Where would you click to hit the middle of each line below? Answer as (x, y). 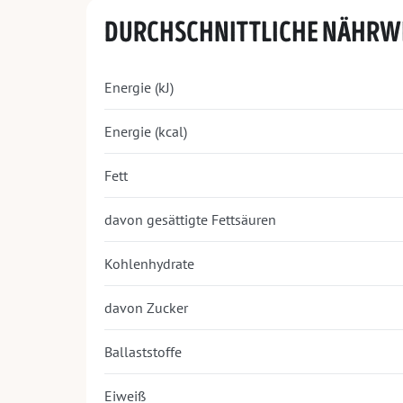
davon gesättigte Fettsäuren (190, 220)
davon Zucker (146, 308)
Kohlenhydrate (149, 264)
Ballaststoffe (143, 352)
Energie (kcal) (146, 132)
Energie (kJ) (139, 88)
